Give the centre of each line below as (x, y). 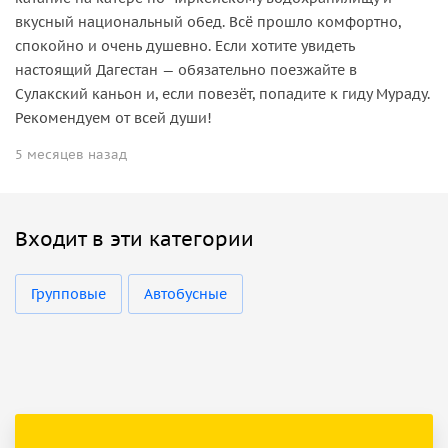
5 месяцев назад (71, 154)
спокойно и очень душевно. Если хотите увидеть (185, 45)
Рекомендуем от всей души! (113, 117)
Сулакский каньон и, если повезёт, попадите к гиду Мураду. (222, 93)
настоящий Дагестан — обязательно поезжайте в (186, 69)
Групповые (68, 293)
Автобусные (185, 293)
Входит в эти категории (134, 238)
